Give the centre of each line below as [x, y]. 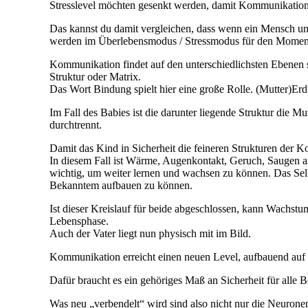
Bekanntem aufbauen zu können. [121, 186]
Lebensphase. [79, 221]
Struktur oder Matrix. [95, 77]
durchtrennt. [76, 125]
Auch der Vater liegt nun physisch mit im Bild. [150, 234]
